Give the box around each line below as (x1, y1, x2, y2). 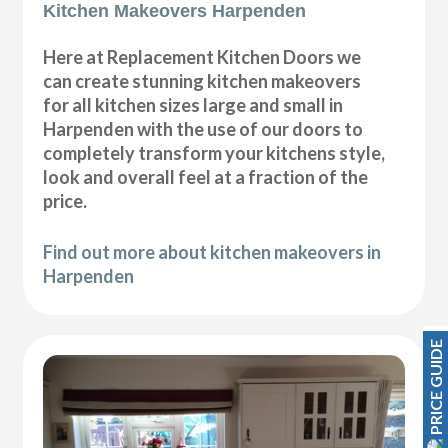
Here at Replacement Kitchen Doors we (43, 45, 362, 68)
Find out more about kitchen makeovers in (43, 240, 382, 263)
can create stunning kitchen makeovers (43, 69, 362, 92)
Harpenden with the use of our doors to (43, 117, 364, 140)
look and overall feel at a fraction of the (43, 165, 369, 188)
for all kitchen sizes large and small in (43, 93, 344, 116)
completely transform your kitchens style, (43, 141, 386, 164)
